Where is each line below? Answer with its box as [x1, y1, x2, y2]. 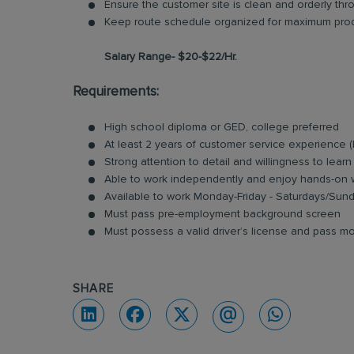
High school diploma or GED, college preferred [104, 122, 339, 133]
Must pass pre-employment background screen [104, 209, 341, 220]
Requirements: [73, 85, 159, 99]
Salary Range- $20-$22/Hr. [104, 51, 237, 62]
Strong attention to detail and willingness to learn [104, 156, 352, 168]
